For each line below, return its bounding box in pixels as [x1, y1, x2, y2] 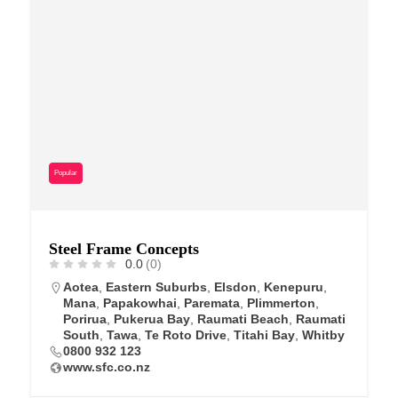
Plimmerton [247, 295, 315, 310]
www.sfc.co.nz [63, 359, 150, 374]
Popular [54, 168, 77, 177]
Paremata [184, 295, 240, 310]
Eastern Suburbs [106, 279, 207, 294]
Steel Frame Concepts [49, 239, 199, 258]
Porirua [63, 311, 107, 326]
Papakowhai [103, 295, 177, 310]
